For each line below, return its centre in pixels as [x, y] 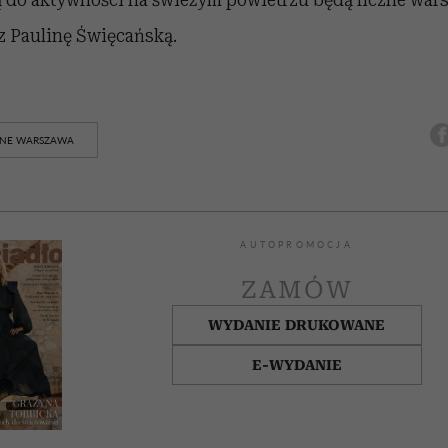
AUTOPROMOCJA [296, 244]
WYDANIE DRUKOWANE [297, 324]
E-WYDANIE [296, 364]
